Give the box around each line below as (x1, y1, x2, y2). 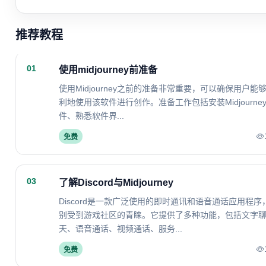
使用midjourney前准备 (59, 65, 157, 75)
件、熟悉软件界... (59, 111, 124, 121)
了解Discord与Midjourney (59, 178, 173, 188)
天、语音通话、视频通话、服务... (59, 224, 182, 233)
